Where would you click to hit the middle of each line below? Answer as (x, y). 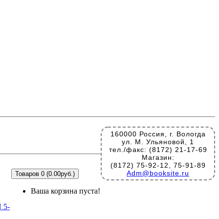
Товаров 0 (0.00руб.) (45, 174)
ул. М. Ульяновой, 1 (158, 142)
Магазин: (158, 157)
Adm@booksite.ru (158, 173)
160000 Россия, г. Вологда (158, 134)
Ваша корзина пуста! (66, 191)
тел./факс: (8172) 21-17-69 (158, 150)
